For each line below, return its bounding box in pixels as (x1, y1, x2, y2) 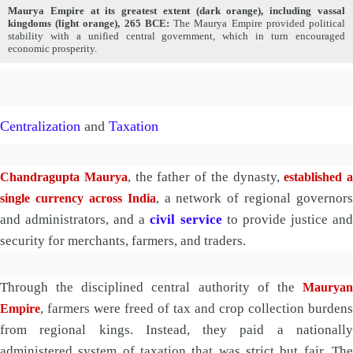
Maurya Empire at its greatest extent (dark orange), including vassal (8, 6, 345, 17)
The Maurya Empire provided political (169, 18, 346, 30)
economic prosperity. (8, 43, 97, 55)
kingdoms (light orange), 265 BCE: (8, 18, 169, 30)
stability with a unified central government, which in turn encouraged (8, 31, 345, 43)
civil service (150, 211, 222, 227)
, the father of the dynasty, (127, 169, 284, 184)
